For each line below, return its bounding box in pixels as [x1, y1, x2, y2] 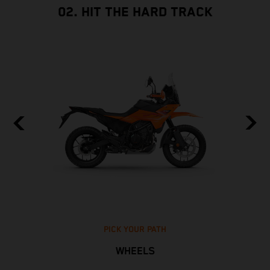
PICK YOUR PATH [104, 225, 166, 235]
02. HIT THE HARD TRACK [57, 4, 213, 20]
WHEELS [115, 245, 155, 258]
